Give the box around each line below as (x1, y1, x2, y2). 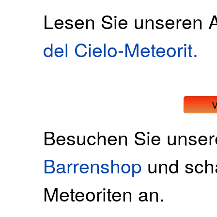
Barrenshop (43, 152, 142, 179)
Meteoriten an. (43, 180, 165, 207)
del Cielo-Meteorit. (43, 35, 198, 62)
